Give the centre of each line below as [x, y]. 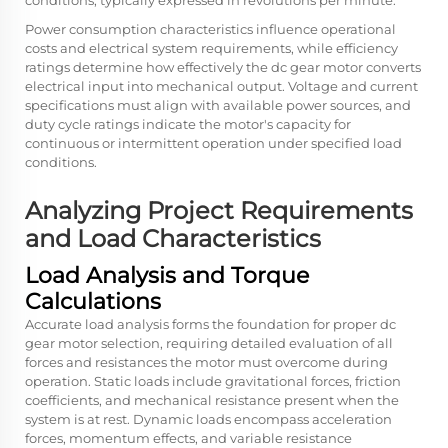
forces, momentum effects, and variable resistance [188, 438]
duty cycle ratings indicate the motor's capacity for [188, 124]
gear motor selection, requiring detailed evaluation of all [209, 343]
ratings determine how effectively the [148, 67]
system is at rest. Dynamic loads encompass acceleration [208, 419]
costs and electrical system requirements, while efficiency [211, 48]
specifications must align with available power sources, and [218, 105]
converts [392, 67]
